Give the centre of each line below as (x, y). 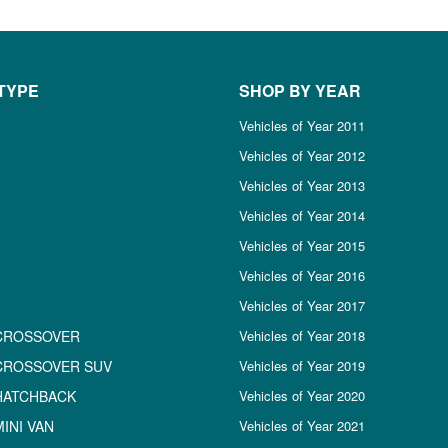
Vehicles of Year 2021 (301, 425)
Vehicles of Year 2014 (301, 215)
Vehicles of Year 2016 (301, 275)
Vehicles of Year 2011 (301, 125)
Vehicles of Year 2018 (301, 335)
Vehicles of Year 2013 (301, 185)
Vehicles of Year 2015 (301, 245)
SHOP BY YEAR (299, 90)
